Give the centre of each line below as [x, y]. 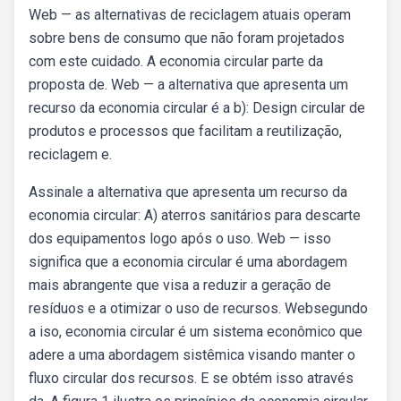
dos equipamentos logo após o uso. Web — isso [180, 239]
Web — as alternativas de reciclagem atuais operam [190, 15]
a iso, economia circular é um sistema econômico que [196, 332]
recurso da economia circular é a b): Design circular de [197, 108]
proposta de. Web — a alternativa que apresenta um [188, 85]
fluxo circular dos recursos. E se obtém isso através [191, 378]
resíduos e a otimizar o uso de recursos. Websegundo [198, 308]
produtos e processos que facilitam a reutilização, [185, 131]
